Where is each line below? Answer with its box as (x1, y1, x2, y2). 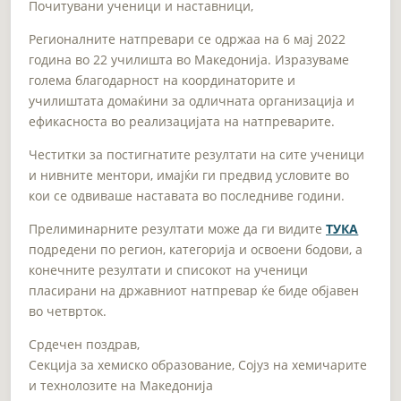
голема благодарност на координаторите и (29, 71, 296, 89)
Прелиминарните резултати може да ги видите (29, 219, 327, 237)
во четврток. (29, 302, 107, 320)
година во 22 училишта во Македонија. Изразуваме (29, 50, 350, 68)
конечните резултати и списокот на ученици (29, 260, 309, 278)
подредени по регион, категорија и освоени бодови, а (29, 240, 363, 258)
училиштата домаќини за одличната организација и (29, 91, 355, 109)
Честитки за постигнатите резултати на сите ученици (29, 145, 365, 163)
